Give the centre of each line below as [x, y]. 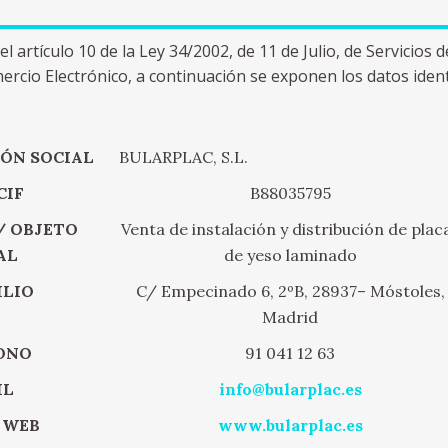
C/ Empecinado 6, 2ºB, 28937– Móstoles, [290, 291]
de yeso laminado [290, 255]
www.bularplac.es [290, 425]
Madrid [290, 317]
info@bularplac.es [290, 389]
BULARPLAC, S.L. [184, 157]
